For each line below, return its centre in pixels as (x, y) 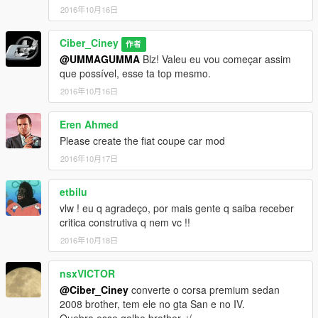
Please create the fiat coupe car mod (142, 141)
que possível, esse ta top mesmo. (135, 73)
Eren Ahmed (89, 125)
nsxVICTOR (87, 274)
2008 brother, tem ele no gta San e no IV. (152, 304)
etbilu (73, 192)
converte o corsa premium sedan (204, 290)
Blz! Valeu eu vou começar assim (215, 59)
